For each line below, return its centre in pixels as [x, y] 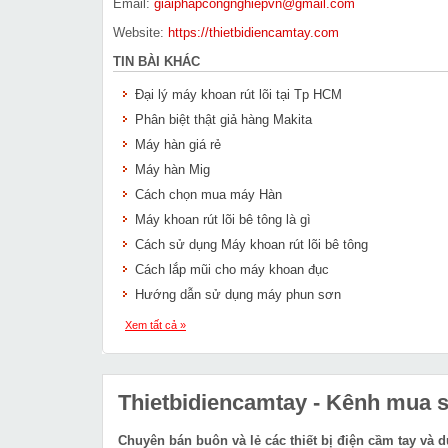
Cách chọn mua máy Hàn [208, 194]
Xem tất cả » [155, 325]
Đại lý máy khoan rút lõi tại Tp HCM [238, 94]
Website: [140, 32]
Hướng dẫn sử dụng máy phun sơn [238, 294]
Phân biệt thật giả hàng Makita [223, 119]
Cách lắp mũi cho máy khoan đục [232, 269]
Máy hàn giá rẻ [178, 144]
